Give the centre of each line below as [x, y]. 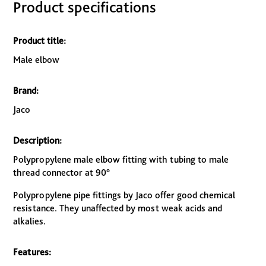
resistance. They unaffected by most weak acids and [118, 208]
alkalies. [30, 221]
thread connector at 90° [62, 173]
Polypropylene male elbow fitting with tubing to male [121, 160]
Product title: [40, 41]
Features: [32, 252]
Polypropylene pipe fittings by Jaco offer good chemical [124, 195]
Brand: [26, 91]
